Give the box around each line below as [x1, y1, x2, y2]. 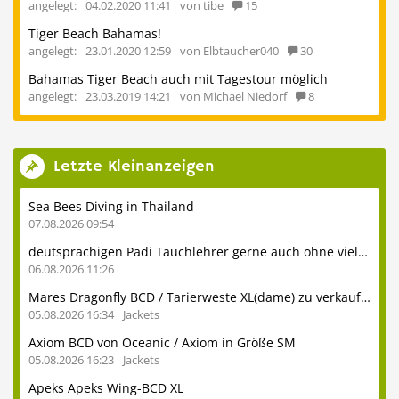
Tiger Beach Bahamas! [28, 25, 161, 43]
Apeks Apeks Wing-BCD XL [28, 379, 183, 397]
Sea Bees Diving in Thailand [28, 198, 194, 216]
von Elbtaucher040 [180, 43, 279, 60]
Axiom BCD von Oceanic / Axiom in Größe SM [28, 334, 296, 352]
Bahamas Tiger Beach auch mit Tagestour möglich [28, 70, 328, 88]
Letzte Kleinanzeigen [53, 156, 215, 176]
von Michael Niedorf [180, 88, 287, 105]
